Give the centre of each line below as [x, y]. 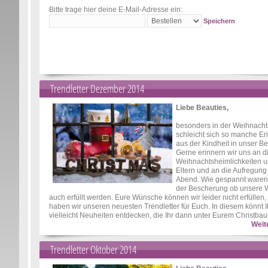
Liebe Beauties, [202, 108]
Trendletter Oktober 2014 [93, 249]
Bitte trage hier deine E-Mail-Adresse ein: [116, 10]
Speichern [219, 21]
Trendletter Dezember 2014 [97, 89]
